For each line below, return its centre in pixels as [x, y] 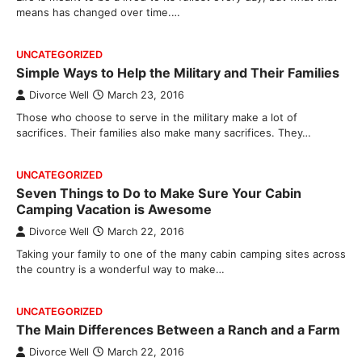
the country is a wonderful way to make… [120, 269]
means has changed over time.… [98, 12]
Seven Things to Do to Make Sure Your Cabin [159, 193]
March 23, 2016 [146, 95]
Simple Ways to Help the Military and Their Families [178, 73]
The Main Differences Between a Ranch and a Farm [178, 330]
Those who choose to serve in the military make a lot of [157, 117]
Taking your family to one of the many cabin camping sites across [181, 254]
